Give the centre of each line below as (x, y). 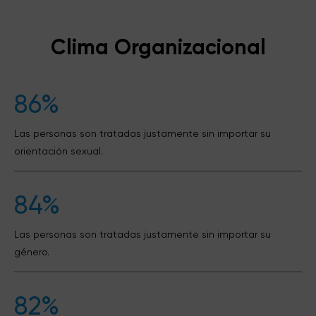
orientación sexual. (59, 151)
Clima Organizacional (158, 47)
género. (32, 252)
